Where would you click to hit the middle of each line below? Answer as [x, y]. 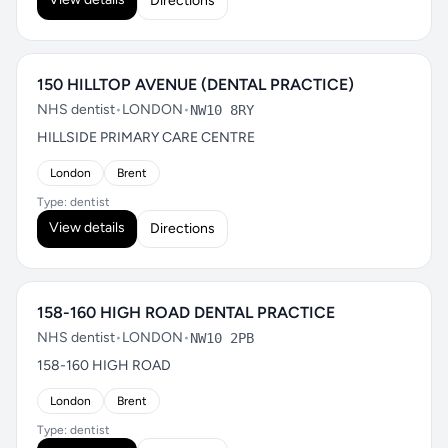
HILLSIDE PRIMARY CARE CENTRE [146, 137]
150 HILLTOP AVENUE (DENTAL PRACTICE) [195, 84]
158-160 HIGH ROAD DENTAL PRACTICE [186, 312]
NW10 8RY [222, 110]
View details [87, 227]
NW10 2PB [222, 338]
